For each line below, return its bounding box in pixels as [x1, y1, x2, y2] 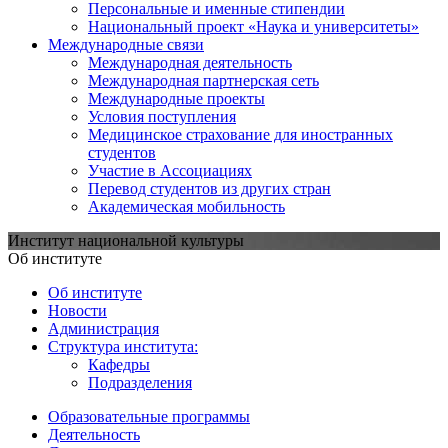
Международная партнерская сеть [88, 71, 319, 89]
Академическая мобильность [88, 197, 285, 215]
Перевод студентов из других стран [88, 179, 331, 197]
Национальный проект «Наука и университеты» [88, 17, 419, 35]
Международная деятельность [88, 53, 292, 71]
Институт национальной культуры [8, 231, 244, 249]
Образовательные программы [48, 407, 250, 425]
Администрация [48, 319, 159, 337]
